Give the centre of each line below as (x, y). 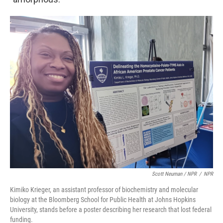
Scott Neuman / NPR (174, 174)
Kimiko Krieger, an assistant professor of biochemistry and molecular (104, 190)
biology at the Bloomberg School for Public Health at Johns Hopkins (103, 200)
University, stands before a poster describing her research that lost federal (111, 210)
